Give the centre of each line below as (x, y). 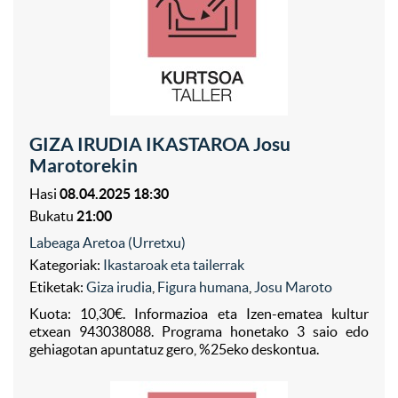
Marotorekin (84, 165)
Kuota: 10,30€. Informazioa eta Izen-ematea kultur (199, 314)
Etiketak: (58, 287)
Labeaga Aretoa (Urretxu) (107, 243)
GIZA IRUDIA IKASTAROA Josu (160, 144)
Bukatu (53, 216)
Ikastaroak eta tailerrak (174, 265)
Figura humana (203, 287)
